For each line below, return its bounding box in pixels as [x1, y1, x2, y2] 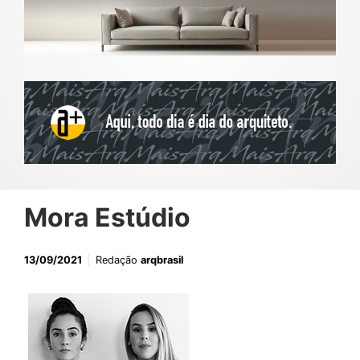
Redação [96, 254, 141, 267]
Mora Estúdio [24, 202, 190, 234]
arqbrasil [141, 254, 183, 267]
